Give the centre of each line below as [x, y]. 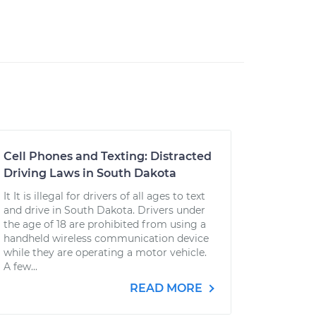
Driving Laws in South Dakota [90, 173]
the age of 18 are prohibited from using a [104, 224]
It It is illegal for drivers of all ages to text [104, 196]
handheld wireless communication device [106, 238]
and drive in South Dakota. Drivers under [104, 210]
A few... [20, 267]
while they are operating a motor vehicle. [105, 253]
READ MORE [167, 288]
